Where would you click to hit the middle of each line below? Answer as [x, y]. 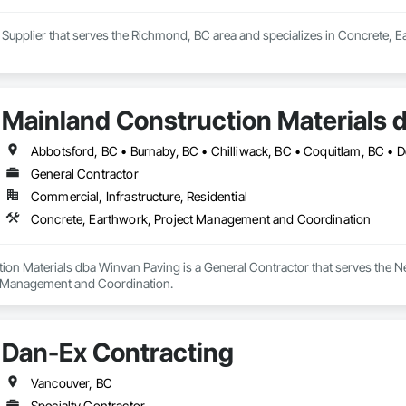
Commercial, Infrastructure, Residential [139, 197]
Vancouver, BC [71, 383]
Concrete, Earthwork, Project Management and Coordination [201, 219]
